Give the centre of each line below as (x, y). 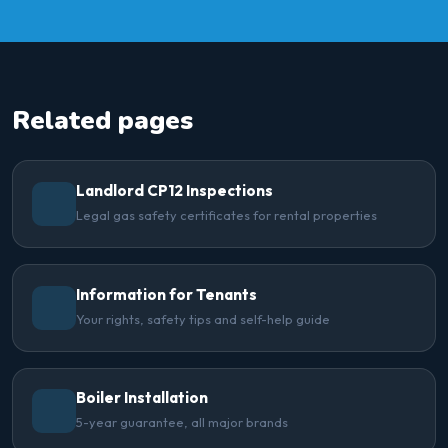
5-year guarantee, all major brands (182, 422)
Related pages (102, 121)
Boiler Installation (142, 398)
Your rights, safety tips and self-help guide (203, 318)
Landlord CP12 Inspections (175, 191)
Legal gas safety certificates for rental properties (227, 215)
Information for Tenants (167, 294)
